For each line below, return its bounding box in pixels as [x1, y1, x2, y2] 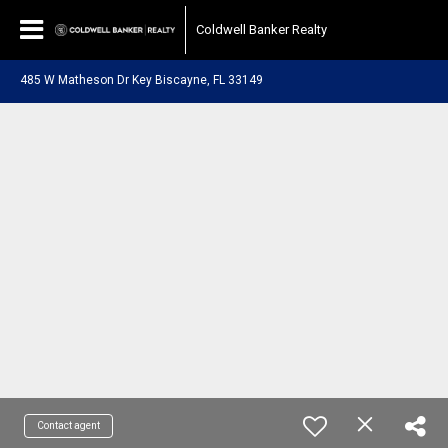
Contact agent [37, 420, 100, 431]
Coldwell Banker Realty [196, 22, 327, 37]
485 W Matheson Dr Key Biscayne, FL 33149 [20, 73, 263, 87]
